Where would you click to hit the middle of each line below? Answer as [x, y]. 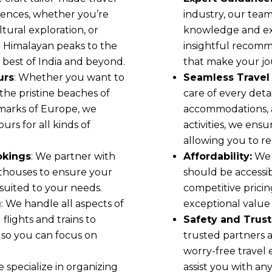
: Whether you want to [69, 78]
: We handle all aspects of [63, 204]
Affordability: [218, 157]
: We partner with [73, 157]
